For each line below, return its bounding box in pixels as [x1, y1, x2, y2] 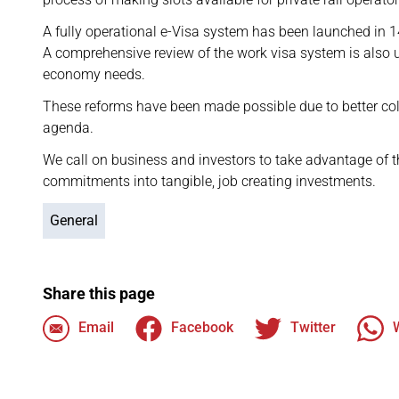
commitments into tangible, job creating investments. [43, 173, 376, 190]
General [50, 212, 98, 229]
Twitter [290, 319, 336, 337]
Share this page [43, 284, 155, 303]
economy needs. [43, 66, 145, 83]
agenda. [43, 119, 94, 136]
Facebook [171, 319, 233, 337]
